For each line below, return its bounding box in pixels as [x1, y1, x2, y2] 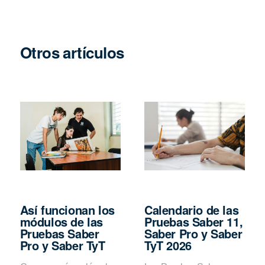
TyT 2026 [144, 236, 192, 254]
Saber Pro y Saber [144, 224, 243, 242]
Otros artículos [20, 41, 124, 63]
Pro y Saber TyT [20, 236, 105, 254]
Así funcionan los [20, 201, 115, 218]
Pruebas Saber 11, [144, 212, 243, 230]
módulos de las [20, 212, 103, 230]
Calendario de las [144, 201, 239, 218]
